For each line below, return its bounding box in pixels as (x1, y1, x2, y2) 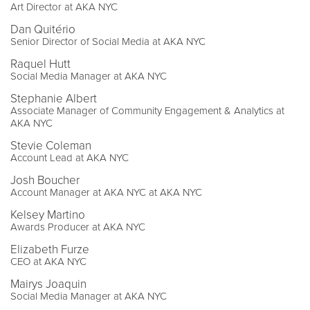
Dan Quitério (10, 21, 75, 37)
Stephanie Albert (10, 91, 97, 106)
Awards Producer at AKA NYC (10, 220, 145, 233)
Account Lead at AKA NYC (10, 151, 129, 164)
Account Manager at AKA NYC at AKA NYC (10, 185, 202, 199)
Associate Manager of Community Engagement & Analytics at (10, 104, 284, 117)
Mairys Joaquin (10, 276, 86, 291)
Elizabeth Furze (10, 241, 89, 257)
